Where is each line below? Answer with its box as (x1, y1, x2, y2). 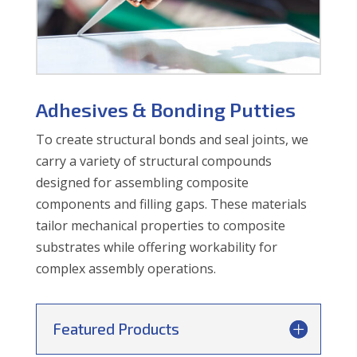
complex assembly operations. (35, 260, 216, 278)
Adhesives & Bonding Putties (35, 98, 296, 122)
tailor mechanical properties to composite (35, 217, 285, 235)
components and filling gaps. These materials (35, 195, 307, 214)
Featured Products (52, 320, 179, 339)
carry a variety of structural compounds (35, 152, 272, 171)
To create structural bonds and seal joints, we (35, 131, 308, 149)
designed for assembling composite (35, 174, 249, 192)
